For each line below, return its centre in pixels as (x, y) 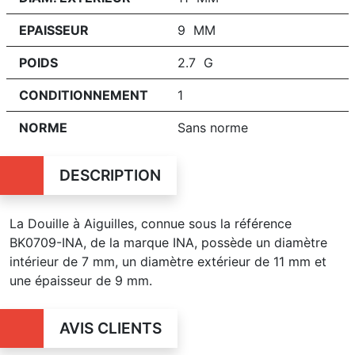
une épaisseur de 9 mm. (81, 280)
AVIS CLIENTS (110, 328)
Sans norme (213, 127)
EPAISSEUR (54, 30)
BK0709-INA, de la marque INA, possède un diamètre (168, 242)
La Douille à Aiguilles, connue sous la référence (151, 223)
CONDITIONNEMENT (84, 95)
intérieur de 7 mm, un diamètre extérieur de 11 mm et (168, 261)
